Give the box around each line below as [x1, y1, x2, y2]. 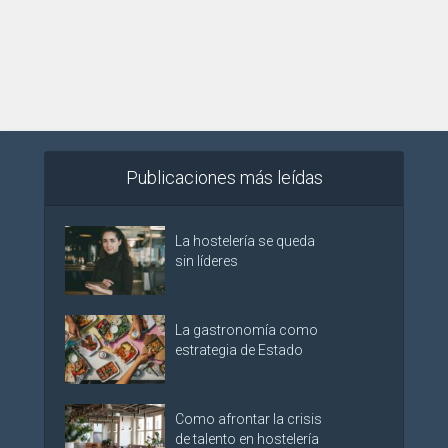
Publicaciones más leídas [125, 166, 323, 188]
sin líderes [175, 252, 238, 269]
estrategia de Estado [175, 341, 303, 358]
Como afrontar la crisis [175, 410, 322, 427]
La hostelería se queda [175, 232, 315, 249]
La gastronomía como [175, 321, 318, 338]
